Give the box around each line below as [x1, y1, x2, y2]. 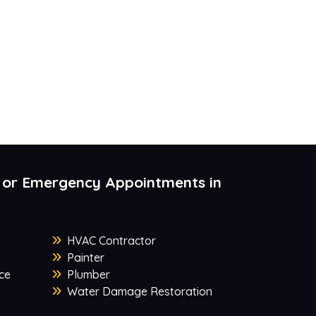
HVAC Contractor [66, 233, 156, 248]
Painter [66, 250, 104, 265]
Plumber [66, 267, 110, 282]
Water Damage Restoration [66, 284, 212, 299]
